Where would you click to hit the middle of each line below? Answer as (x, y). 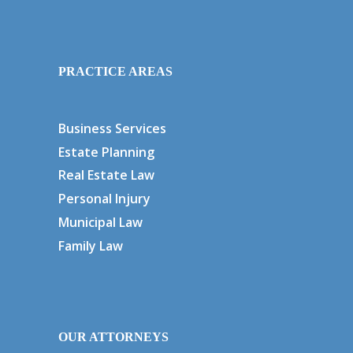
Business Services (112, 129)
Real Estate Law (106, 175)
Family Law (91, 245)
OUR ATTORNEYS (113, 336)
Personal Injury (104, 199)
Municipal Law (100, 222)
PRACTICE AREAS (115, 72)
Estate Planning (106, 152)
